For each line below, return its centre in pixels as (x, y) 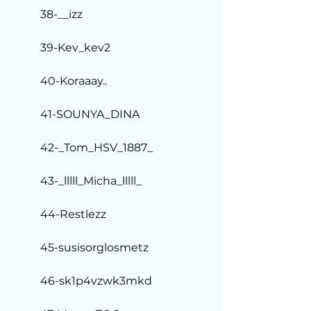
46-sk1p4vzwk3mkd (96, 280)
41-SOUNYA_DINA (90, 114)
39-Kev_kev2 (75, 47)
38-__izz (61, 14)
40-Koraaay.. (74, 81)
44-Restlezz (73, 214)
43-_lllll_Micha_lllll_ (91, 180)
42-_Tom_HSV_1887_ (96, 147)
